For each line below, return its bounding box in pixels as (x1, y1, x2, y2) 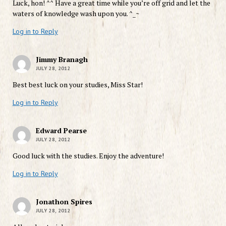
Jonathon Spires (35, 196, 92, 206)
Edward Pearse (35, 125, 87, 135)
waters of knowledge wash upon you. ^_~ (12, 8, 139, 18)
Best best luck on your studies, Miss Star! (12, 79, 143, 89)
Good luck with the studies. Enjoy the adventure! (12, 150, 164, 160)
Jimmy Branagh (35, 54, 88, 64)
